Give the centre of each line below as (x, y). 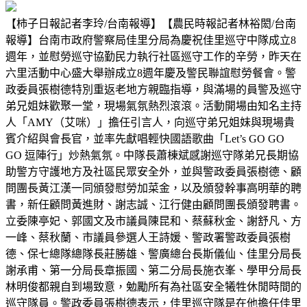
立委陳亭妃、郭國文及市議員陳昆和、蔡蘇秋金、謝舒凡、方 (153, 221)
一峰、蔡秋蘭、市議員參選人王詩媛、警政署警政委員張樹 (148, 237)
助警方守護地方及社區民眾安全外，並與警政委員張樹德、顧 (153, 171)
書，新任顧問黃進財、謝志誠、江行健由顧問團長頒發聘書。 (153, 204)
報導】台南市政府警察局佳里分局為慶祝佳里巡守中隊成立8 (151, 40)
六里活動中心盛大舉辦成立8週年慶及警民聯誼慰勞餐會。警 (151, 73)
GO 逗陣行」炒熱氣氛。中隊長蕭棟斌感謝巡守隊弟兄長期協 (152, 155)
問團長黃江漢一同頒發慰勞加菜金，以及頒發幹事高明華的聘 (153, 188)
